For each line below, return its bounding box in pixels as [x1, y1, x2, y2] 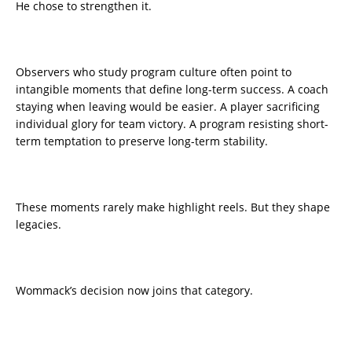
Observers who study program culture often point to [16, 64, 291, 79]
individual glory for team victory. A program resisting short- [16, 115, 328, 131]
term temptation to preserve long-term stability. [16, 133, 268, 148]
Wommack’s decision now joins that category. [16, 282, 253, 298]
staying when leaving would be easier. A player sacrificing [16, 98, 320, 114]
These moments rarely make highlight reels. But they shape [16, 199, 330, 214]
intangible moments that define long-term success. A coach [16, 81, 328, 97]
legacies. [16, 216, 61, 232]
